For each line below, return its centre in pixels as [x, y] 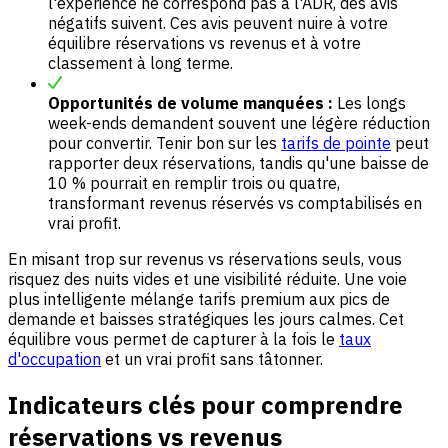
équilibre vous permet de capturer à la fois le [173, 339]
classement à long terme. [140, 63]
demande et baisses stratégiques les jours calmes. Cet [206, 319]
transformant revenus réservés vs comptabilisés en [235, 203]
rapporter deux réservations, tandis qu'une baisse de [238, 163]
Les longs [369, 103]
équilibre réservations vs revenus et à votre [204, 43]
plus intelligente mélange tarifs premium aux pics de [199, 299]
